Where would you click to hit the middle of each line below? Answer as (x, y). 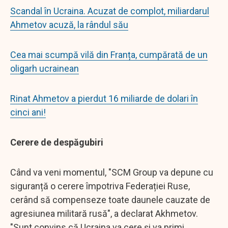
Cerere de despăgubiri (57, 142)
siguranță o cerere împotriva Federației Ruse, (100, 186)
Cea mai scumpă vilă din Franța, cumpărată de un (109, 54)
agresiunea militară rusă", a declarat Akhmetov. (104, 213)
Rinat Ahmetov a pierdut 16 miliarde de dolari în (104, 98)
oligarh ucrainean (45, 68)
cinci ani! (28, 112)
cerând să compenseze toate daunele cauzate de (110, 199)
